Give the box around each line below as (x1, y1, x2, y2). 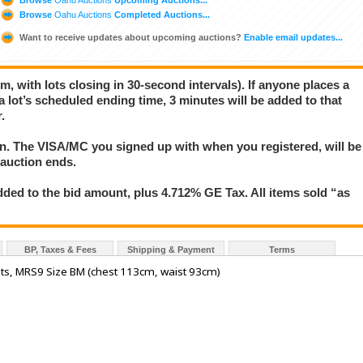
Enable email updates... (241, 32, 343, 42)
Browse (17, 9, 54, 19)
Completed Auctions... (112, 9, 210, 19)
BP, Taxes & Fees (23, 245, 96, 255)
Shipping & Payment (127, 245, 215, 255)
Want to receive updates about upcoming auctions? (19, 32, 241, 42)
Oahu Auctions (54, 9, 112, 19)
